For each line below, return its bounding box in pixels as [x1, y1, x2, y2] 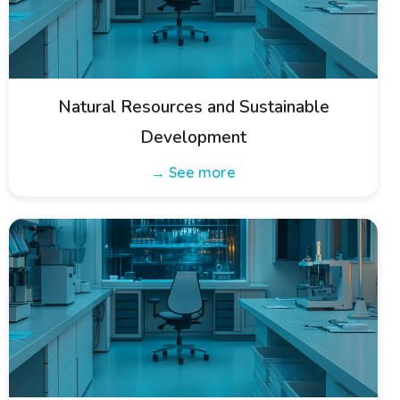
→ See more [151, 163, 236, 181]
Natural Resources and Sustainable [57, 96, 329, 119]
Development [140, 126, 246, 149]
